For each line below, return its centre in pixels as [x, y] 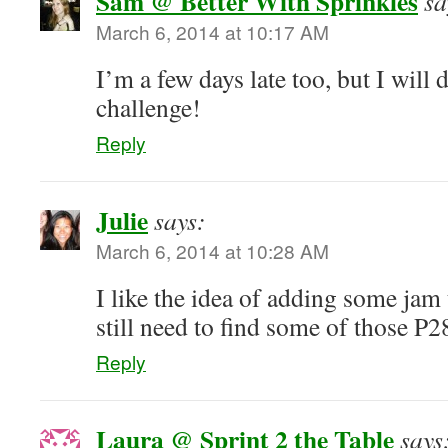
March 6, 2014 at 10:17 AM [212, 31]
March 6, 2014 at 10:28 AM [212, 250]
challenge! [148, 107]
